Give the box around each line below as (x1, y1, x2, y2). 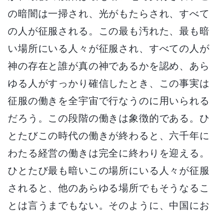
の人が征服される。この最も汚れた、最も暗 (8, 25, 209, 37)
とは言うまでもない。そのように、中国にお (8, 199, 209, 211)
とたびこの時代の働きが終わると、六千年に (8, 129, 209, 141)
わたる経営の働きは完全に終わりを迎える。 (8, 147, 209, 159)
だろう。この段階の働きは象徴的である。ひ (8, 112, 209, 124)
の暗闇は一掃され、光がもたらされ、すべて (8, 7, 209, 19)
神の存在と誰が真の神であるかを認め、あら (8, 60, 209, 72)
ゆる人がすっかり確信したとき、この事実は (8, 77, 209, 89)
